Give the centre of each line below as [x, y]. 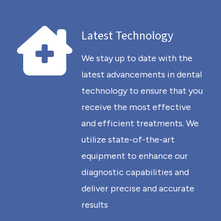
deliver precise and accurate [138, 188]
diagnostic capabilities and [135, 172]
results [95, 205]
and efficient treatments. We [140, 123]
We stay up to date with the [137, 58]
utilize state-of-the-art [128, 140]
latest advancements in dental [142, 74]
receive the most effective [136, 107]
